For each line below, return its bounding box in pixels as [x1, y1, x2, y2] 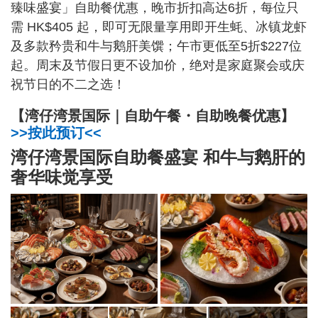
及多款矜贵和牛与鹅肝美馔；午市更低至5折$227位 [11, 39, 302, 54]
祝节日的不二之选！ [11, 77, 126, 92]
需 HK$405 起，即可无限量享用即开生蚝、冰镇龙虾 [11, 20, 307, 35]
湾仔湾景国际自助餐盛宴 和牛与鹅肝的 [11, 148, 305, 168]
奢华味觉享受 [11, 168, 113, 187]
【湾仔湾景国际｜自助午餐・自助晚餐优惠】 [11, 108, 295, 124]
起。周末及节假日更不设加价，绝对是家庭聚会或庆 [11, 58, 305, 73]
